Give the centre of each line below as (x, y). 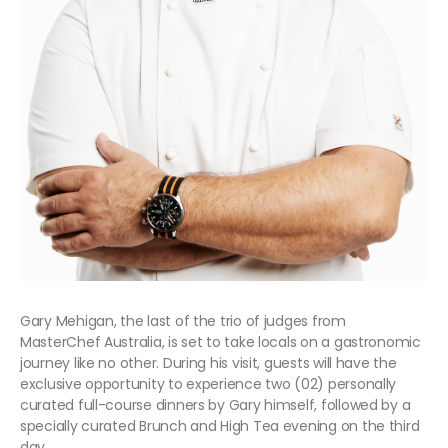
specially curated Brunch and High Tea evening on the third (220, 425)
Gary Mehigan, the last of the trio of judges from (183, 320)
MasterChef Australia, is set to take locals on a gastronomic (220, 341)
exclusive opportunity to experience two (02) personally (208, 383)
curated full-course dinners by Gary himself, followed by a (215, 404)
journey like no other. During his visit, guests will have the (208, 362)
